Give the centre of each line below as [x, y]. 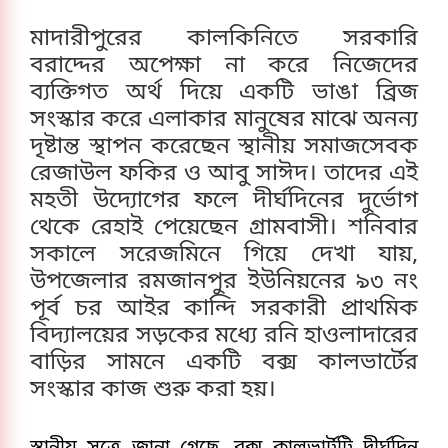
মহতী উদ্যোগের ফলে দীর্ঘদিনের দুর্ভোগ [224, 201]
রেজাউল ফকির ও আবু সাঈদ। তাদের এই [224, 174]
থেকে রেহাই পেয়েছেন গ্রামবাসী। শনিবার [224, 228]
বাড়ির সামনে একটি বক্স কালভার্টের [224, 363]
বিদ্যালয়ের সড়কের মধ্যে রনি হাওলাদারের [224, 336]
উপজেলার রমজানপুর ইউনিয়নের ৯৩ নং [224, 282]
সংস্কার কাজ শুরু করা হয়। [156, 390]
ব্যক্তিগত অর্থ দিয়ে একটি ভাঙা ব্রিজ [224, 93]
